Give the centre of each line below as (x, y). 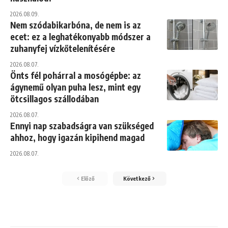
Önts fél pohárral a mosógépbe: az (76, 75)
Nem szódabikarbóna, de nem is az (76, 25)
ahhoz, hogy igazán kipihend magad (77, 137)
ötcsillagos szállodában (54, 98)
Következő (137, 178)
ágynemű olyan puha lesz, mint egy (75, 87)
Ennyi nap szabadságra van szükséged (82, 125)
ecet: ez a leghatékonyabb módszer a (80, 36)
